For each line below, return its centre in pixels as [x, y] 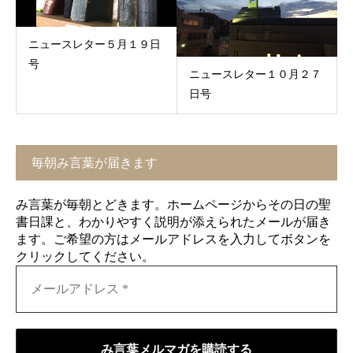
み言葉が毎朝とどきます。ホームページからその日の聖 [173, 204]
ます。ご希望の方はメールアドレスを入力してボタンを [173, 239]
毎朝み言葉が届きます [95, 163]
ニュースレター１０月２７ [255, 74]
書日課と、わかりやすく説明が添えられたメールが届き [173, 222]
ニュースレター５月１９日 [95, 44]
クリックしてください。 [85, 256]
